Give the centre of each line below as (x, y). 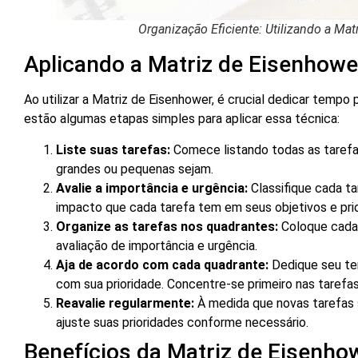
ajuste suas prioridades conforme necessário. (182, 322)
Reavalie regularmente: (125, 303)
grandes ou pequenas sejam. (135, 169)
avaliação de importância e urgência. (157, 245)
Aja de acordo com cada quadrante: (162, 265)
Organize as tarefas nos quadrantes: (167, 226)
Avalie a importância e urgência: (152, 188)
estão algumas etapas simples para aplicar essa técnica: (182, 119)
